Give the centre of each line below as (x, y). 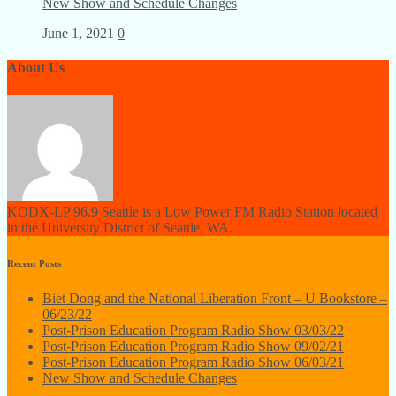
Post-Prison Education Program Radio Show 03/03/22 (193, 331)
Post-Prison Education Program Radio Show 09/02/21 (193, 346)
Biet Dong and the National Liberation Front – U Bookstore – (215, 299)
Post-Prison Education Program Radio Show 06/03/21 (193, 362)
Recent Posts (34, 264)
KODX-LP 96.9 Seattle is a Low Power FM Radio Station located (192, 212)
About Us (36, 67)
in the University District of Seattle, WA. (120, 228)
